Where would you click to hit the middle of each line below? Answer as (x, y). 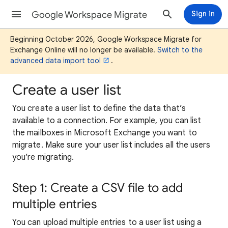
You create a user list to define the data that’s (99, 108)
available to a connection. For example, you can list (107, 121)
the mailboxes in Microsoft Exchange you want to (105, 133)
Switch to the (180, 50)
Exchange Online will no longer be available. (84, 50)
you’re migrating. (45, 157)
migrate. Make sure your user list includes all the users (111, 145)
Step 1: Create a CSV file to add (97, 188)
